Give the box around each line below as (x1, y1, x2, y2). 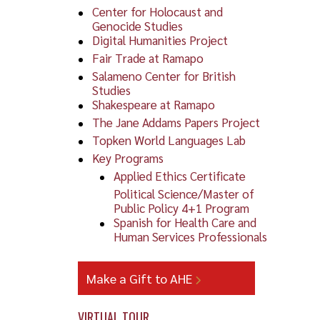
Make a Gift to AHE (86, 269, 196, 286)
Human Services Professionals (113, 228, 267, 244)
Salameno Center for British (91, 67, 236, 84)
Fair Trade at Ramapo (91, 49, 204, 66)
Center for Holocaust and (91, 3, 223, 19)
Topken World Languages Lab (91, 131, 246, 148)
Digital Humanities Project (91, 31, 228, 48)
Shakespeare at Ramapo (91, 96, 215, 112)
